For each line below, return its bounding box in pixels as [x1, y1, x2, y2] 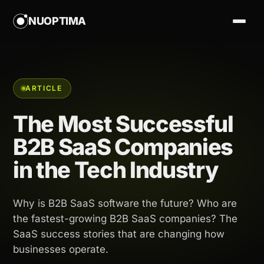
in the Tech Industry [13, 156, 218, 183]
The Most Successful [13, 110, 233, 137]
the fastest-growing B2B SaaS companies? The [13, 213, 237, 225]
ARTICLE [25, 84, 62, 93]
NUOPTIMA [28, 15, 87, 27]
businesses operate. [13, 243, 108, 255]
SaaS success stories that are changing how [13, 228, 225, 240]
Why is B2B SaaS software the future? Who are [13, 197, 237, 209]
